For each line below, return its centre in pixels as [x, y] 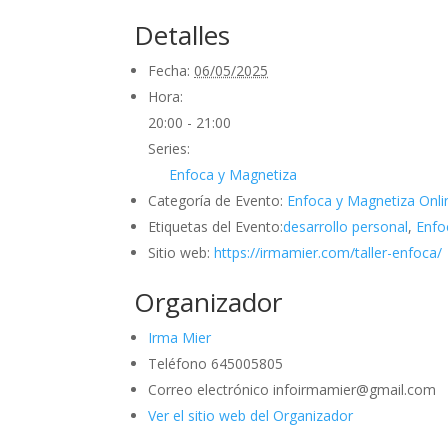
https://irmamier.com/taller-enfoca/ [328, 252]
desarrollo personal [346, 226]
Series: [169, 148]
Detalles [182, 34]
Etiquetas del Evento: [216, 226]
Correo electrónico [211, 389]
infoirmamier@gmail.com [355, 389]
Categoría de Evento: [216, 200]
